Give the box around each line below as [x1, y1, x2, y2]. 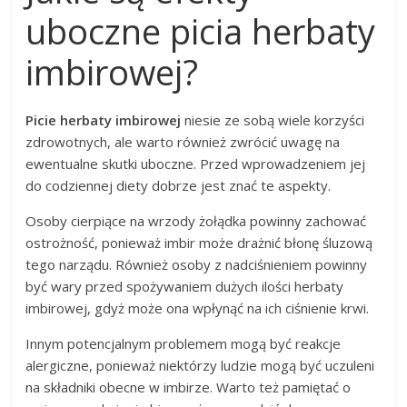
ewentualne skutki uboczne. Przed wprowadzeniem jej [25, 154, 366, 173]
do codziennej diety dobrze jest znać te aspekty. [25, 175, 332, 194]
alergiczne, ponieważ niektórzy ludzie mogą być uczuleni [25, 355, 375, 374]
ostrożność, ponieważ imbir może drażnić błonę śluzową [25, 233, 373, 252]
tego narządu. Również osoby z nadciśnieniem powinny [25, 254, 368, 273]
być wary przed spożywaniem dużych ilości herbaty [25, 276, 344, 295]
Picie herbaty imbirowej [25, 110, 182, 129]
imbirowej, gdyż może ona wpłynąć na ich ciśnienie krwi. [25, 298, 370, 317]
